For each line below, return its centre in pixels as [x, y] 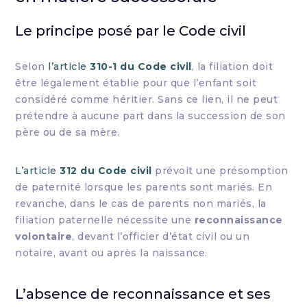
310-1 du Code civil [141, 66]
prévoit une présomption [220, 171]
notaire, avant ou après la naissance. [111, 253]
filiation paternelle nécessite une [105, 220]
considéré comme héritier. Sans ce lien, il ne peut [147, 99]
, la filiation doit [232, 66]
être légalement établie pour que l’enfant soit [136, 83]
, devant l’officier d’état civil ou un [161, 236]
